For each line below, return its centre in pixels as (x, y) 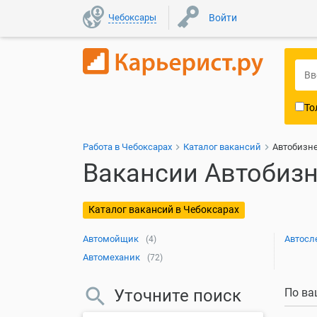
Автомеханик (111, 257)
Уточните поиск (178, 296)
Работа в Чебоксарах (127, 147)
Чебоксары (132, 17)
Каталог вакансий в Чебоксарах (164, 209)
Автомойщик (111, 239)
